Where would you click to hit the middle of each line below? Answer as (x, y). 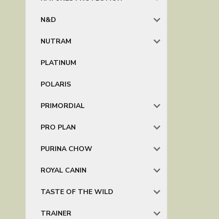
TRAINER (56, 213)
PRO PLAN (58, 127)
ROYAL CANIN (64, 170)
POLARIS (56, 84)
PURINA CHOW (66, 149)
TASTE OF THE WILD (77, 192)
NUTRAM (56, 41)
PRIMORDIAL (63, 106)
